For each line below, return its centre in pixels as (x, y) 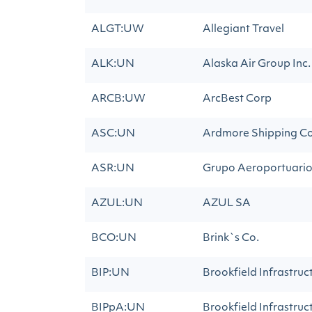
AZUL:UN (117, 204)
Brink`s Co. (231, 239)
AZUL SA (227, 204)
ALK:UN (113, 64)
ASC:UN (113, 134)
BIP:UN (110, 273)
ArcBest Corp (237, 99)
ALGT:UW (118, 30)
